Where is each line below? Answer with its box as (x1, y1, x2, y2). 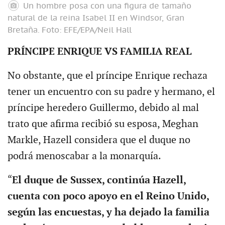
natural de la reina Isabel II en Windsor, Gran (7, 14, 184, 23)
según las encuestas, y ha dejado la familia (7, 206, 209, 219)
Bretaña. (7, 26, 40, 35)
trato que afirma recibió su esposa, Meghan (7, 118, 198, 131)
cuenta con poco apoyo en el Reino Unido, (7, 190, 209, 203)
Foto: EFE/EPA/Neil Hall (41, 26, 132, 35)
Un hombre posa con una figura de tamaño (23, 2, 191, 11)
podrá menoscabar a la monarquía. (7, 150, 161, 163)
